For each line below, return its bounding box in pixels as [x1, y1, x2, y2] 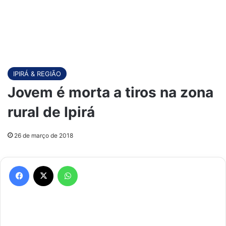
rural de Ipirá [8, 103, 95, 121]
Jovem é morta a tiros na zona [8, 84, 213, 101]
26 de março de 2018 [14, 132, 73, 139]
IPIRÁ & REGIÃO [13, 70, 61, 78]
